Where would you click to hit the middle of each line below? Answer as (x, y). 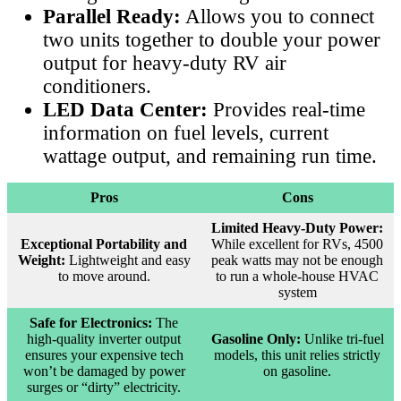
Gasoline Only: (256, 338)
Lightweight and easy (128, 260)
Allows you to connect (277, 16)
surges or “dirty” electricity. (104, 387)
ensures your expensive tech (104, 354)
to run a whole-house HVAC (297, 276)
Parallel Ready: (112, 16)
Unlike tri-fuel (342, 338)
